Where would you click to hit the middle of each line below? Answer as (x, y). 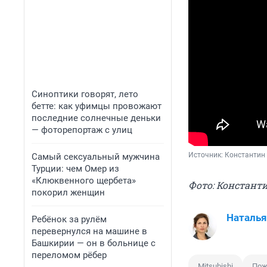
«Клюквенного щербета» (84, 181)
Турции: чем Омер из (75, 169)
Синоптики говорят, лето (85, 94)
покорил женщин (68, 193)
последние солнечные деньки (96, 118)
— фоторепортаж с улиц (82, 130)
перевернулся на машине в (89, 231)
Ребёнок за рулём (69, 219)
